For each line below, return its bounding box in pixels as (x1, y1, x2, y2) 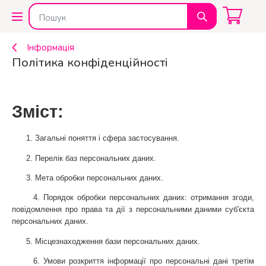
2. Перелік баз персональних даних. (12, 153, 156, 163)
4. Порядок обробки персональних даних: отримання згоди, (12, 193, 254, 202)
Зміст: (12, 102, 64, 121)
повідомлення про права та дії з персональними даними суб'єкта (12, 205, 254, 214)
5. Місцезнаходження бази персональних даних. (12, 236, 200, 246)
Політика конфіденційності (12, 55, 168, 71)
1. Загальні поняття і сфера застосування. (12, 134, 179, 143)
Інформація (27, 42, 74, 53)
